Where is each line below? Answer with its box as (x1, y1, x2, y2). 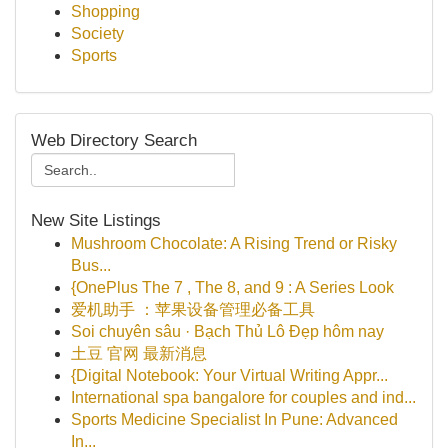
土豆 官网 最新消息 (71, 345, 207, 362)
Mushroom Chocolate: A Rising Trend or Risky (71, 235, 397, 252)
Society (71, 25, 124, 42)
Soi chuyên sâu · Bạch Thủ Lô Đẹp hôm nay (71, 323, 384, 340)
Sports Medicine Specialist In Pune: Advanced (71, 411, 398, 428)
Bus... (71, 257, 111, 274)
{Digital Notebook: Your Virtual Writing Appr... (71, 367, 388, 384)
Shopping (71, 3, 140, 20)
